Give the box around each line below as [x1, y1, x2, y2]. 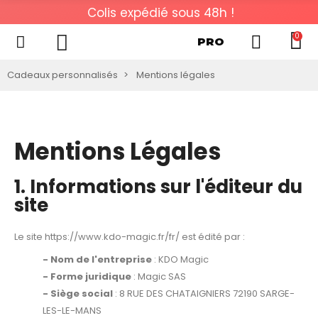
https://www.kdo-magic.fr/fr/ [45, 230, 180, 244]
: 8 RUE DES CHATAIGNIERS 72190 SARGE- [113, 287, 295, 301]
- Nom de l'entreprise [43, 253, 152, 267]
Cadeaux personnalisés [7, 68, 118, 82]
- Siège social [43, 287, 113, 301]
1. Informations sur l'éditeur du [14, 174, 302, 200]
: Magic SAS [131, 270, 186, 284]
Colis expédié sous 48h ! [87, 4, 234, 21]
